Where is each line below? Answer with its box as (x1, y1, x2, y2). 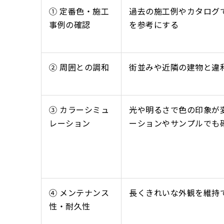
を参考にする (129, 18, 178, 31)
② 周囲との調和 (49, 61, 109, 73)
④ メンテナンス (49, 186, 109, 199)
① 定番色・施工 (49, 5, 109, 17)
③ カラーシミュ (49, 103, 109, 116)
